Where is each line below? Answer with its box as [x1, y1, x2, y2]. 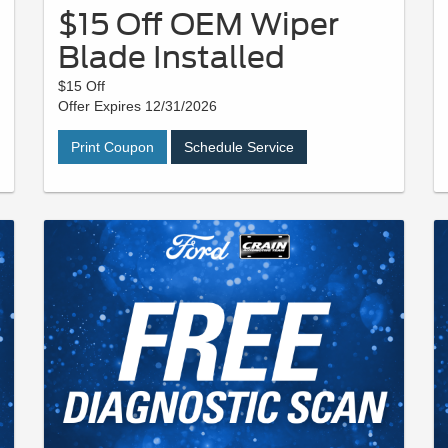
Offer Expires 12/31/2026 [58, 97, 217, 114]
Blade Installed [58, 38, 285, 75]
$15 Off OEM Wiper [58, 5, 339, 42]
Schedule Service [184, 138, 294, 155]
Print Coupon [71, 138, 154, 155]
